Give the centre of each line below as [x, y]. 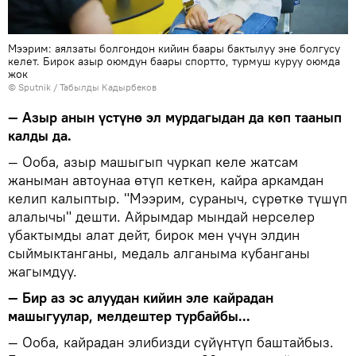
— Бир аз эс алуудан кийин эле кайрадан [141, 298]
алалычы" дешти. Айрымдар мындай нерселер [161, 217]
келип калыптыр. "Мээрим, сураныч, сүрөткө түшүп [178, 199]
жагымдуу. [43, 272]
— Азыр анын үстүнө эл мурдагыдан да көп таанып [175, 118]
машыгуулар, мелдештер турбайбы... [131, 316]
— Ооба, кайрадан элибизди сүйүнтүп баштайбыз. [171, 342]
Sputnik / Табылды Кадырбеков [87, 87]
